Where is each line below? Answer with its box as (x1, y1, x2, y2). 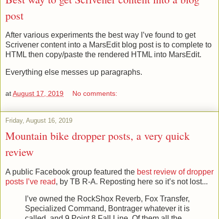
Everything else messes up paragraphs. (5, 68, 142, 77)
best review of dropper (137, 167, 214, 176)
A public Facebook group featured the (5, 167, 137, 176)
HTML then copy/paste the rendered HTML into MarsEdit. (5, 50, 201, 59)
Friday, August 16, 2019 (5, 116, 72, 124)
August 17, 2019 (13, 89, 64, 97)
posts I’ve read (5, 177, 56, 186)
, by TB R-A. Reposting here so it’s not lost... (56, 177, 208, 186)
